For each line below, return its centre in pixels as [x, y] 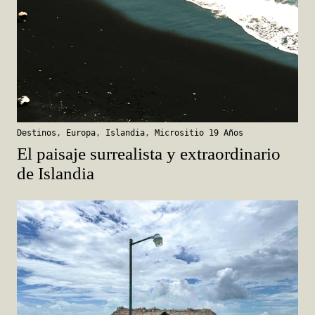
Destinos [37, 133]
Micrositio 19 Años [199, 133]
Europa [81, 133]
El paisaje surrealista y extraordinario [149, 153]
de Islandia [56, 173]
